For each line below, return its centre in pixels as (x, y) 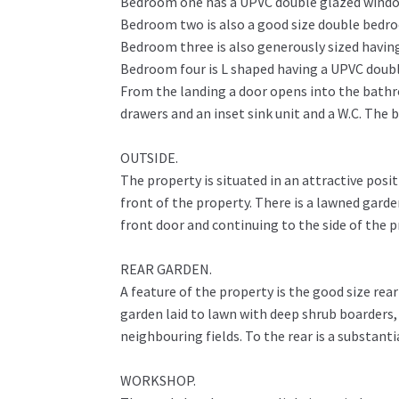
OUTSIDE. (149, 158)
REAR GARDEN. (166, 269)
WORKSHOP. (158, 381)
